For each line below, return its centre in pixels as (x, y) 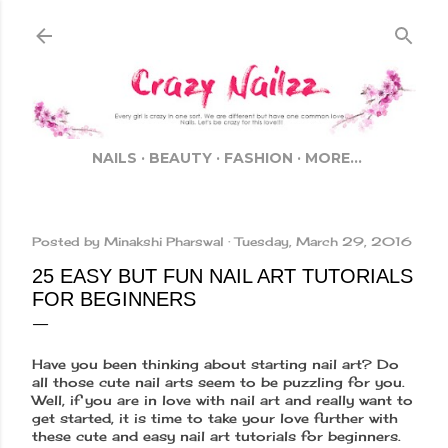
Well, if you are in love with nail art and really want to (222, 400)
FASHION (258, 158)
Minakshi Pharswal (164, 242)
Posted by (68, 242)
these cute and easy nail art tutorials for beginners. (219, 436)
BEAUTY (180, 158)
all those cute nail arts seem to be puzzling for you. (218, 382)
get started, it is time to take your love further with (215, 418)
